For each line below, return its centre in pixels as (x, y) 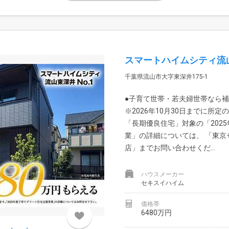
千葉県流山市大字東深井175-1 (166, 76)
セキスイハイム (163, 183)
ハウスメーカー (163, 174)
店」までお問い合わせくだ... (170, 147)
